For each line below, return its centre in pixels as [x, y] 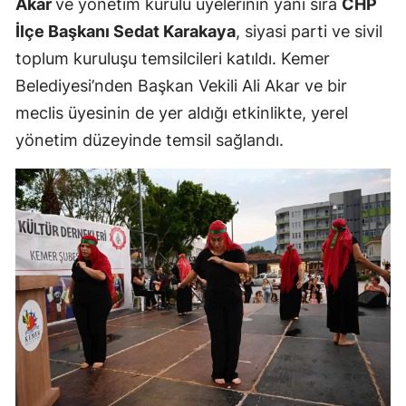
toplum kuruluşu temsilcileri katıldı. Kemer [173, 58]
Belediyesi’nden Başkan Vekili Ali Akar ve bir [181, 85]
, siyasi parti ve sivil [309, 31]
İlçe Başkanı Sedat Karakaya [126, 31]
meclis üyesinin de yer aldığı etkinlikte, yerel [182, 112]
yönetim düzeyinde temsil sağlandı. [150, 140]
